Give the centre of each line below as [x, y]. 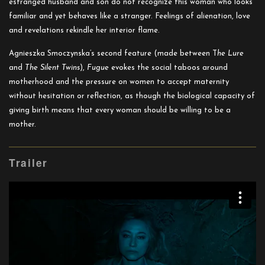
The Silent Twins [52, 68]
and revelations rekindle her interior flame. [84, 31]
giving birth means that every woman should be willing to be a [120, 111]
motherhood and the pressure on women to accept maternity [119, 82]
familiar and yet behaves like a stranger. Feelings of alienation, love [130, 17]
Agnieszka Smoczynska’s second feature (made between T [113, 54]
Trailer [29, 163]
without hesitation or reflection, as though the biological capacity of [132, 96]
